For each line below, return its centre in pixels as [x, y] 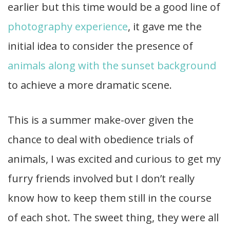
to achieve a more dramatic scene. [90, 85]
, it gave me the [165, 27]
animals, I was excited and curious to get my [114, 159]
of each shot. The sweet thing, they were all [113, 218]
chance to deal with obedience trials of [101, 140]
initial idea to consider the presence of [100, 46]
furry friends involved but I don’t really [101, 179]
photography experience [68, 27]
